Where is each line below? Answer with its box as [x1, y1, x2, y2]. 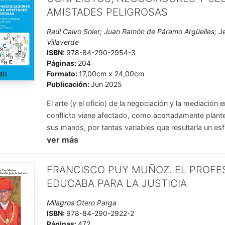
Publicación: [47, 80, 91, 88]
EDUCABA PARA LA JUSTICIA [47, 177, 187, 189]
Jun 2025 [91, 80, 123, 88]
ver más [47, 135, 79, 145]
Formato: [47, 69, 79, 78]
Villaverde [47, 38, 79, 46]
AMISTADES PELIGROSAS [47, 6, 168, 18]
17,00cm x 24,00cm [79, 69, 145, 78]
